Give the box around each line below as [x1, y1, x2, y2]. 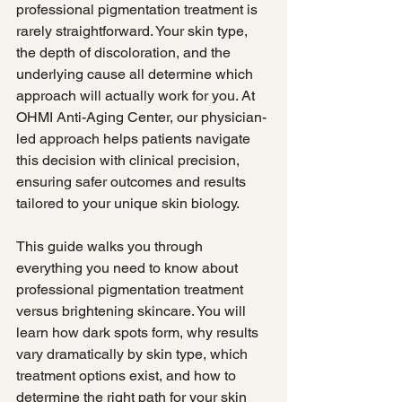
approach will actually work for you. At [16, 87, 258, 104]
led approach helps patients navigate [16, 130, 254, 147]
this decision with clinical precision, [16, 152, 243, 169]
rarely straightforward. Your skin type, [16, 22, 251, 39]
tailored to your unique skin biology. [16, 195, 240, 212]
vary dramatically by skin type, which [16, 345, 251, 363]
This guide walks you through [16, 238, 206, 255]
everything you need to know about [16, 259, 241, 276]
